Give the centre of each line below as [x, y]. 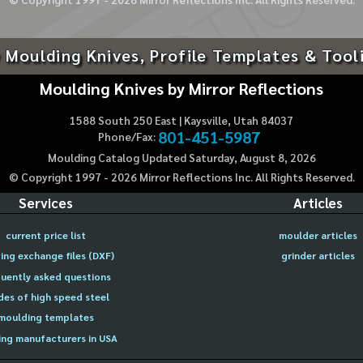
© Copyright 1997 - [60, 177]
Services [45, 203]
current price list [45, 235]
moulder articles [318, 235]
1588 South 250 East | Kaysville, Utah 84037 [181, 120]
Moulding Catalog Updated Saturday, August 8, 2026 [181, 158]
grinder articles [318, 256]
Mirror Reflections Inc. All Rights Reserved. [246, 177]
